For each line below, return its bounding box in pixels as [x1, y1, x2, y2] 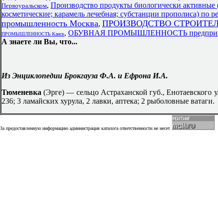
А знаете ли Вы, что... [1, 37, 77, 46]
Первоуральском [1, 2, 47, 9]
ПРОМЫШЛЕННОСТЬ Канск [1, 31, 64, 36]
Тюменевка [1, 88, 44, 96]
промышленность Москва [1, 18, 98, 28]
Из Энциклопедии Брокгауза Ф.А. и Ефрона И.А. [1, 72, 168, 80]
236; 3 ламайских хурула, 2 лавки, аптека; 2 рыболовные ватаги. [1, 97, 215, 105]
